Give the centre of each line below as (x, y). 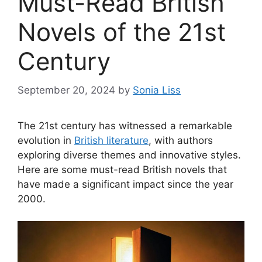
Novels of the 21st (122, 32)
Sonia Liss (157, 90)
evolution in (46, 140)
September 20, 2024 (66, 90)
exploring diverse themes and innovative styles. (129, 155)
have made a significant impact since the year (125, 184)
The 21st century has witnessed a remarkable (125, 125)
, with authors (181, 140)
